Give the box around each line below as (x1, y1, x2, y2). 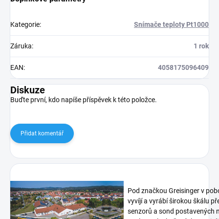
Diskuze (10, 84, 45, 96)
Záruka (10, 42, 32, 50)
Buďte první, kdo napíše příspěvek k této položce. (10, 96, 157, 104)
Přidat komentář (21, 130, 64, 137)
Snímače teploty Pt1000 (134, 21, 209, 29)
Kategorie (10, 21, 40, 29)
